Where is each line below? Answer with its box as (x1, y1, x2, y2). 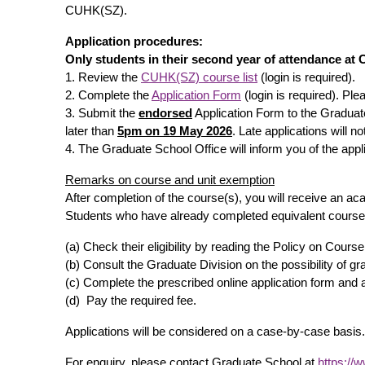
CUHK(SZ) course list (141, 70, 257, 84)
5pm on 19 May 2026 (117, 124, 232, 138)
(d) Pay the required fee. (65, 293, 196, 307)
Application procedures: (65, 34, 206, 48)
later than (65, 124, 117, 138)
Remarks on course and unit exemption (65, 173, 275, 187)
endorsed (139, 106, 192, 120)
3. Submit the (65, 106, 139, 120)
